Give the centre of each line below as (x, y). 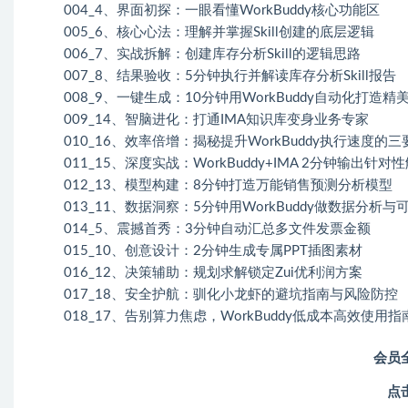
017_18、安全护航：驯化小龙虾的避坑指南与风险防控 (231, 294)
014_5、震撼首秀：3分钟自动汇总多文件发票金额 (217, 229)
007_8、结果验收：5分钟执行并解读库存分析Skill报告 (230, 76)
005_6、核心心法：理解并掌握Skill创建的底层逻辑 (219, 32)
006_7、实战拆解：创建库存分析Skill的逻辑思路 (212, 54)
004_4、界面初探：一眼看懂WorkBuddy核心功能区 (222, 10)
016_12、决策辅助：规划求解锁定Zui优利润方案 (213, 272)
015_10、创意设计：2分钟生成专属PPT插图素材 (213, 250)
